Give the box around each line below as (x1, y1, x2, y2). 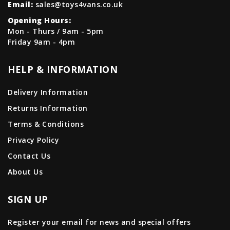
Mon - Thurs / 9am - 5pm (8, 26, 104, 36)
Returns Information (8, 103, 88, 113)
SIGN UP (8, 193, 48, 205)
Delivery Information (8, 87, 88, 97)
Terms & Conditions (8, 119, 84, 129)
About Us (8, 167, 43, 177)
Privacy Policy (8, 135, 59, 145)
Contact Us (8, 151, 50, 161)
